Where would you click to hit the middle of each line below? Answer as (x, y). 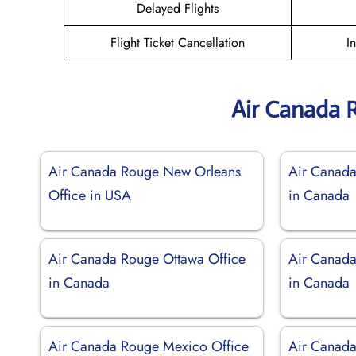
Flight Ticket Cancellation (178, 42)
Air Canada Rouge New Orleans (145, 171)
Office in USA (90, 195)
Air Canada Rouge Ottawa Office (147, 259)
